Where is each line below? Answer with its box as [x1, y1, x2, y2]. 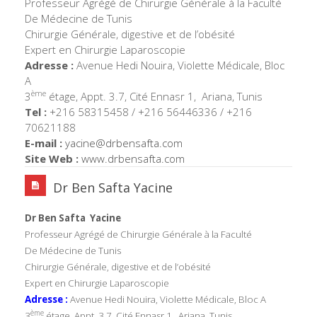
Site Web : [25, 151, 79, 166]
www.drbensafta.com [81, 151, 188, 166]
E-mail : [25, 135, 62, 150]
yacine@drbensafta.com [65, 135, 183, 150]
